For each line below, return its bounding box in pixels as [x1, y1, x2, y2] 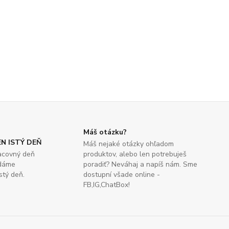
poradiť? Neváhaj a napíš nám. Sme [83, 159, 198, 170]
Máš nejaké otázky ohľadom [83, 139, 174, 149]
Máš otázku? [83, 127, 127, 138]
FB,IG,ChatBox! [83, 180, 130, 190]
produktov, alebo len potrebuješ [83, 149, 187, 159]
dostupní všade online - [83, 170, 161, 180]
